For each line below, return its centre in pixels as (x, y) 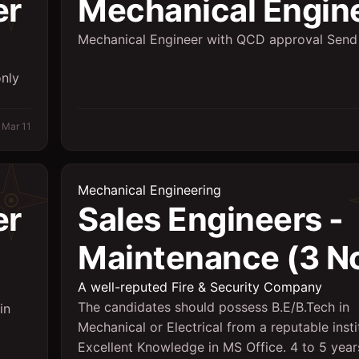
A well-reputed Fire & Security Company (200, 287)
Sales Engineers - (211, 219)
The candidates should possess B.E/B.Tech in (214, 307)
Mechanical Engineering (149, 190)
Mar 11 (16, 126)
